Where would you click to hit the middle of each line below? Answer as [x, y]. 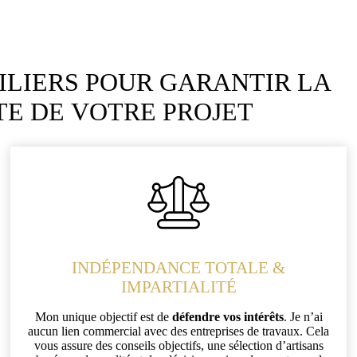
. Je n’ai [303, 316]
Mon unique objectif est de [103, 316]
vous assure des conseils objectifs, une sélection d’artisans [178, 345]
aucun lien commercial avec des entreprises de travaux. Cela [178, 331]
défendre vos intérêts [228, 316]
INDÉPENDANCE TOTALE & [178, 268]
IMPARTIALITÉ [178, 287]
